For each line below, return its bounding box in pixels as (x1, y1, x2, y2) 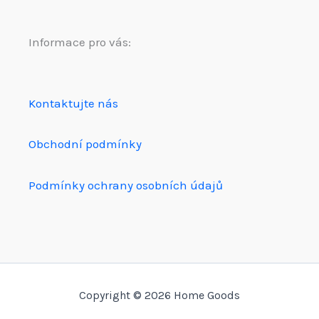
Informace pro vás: (28, 34, 131, 49)
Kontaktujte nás (28, 95, 118, 110)
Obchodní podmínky (28, 137, 142, 152)
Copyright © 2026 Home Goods (79, 288, 240, 302)
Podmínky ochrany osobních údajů (28, 178, 223, 192)
